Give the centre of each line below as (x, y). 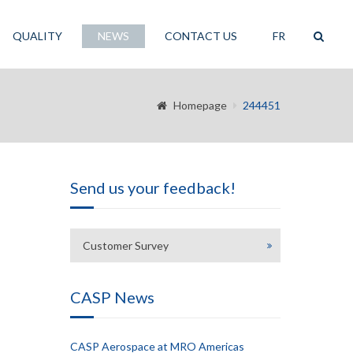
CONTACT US (201, 36)
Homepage (200, 105)
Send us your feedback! (152, 188)
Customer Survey (125, 245)
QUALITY (37, 36)
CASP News (112, 297)
